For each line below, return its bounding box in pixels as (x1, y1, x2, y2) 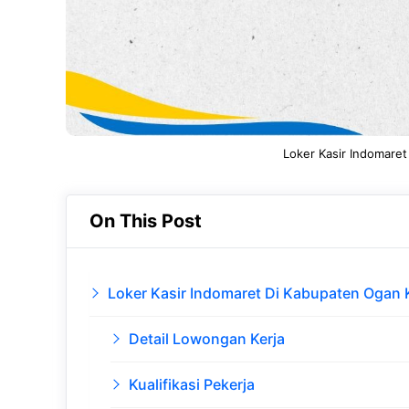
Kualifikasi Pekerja (128, 375, 255, 394)
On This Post (89, 210, 202, 233)
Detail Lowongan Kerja (128, 330, 285, 349)
